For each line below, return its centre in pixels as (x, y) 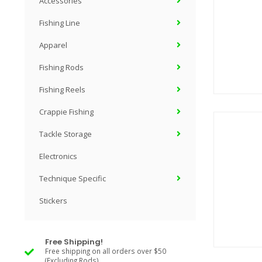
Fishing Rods (61, 67)
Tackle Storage (65, 134)
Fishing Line (60, 23)
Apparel (53, 45)
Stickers (53, 201)
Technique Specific (73, 178)
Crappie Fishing (66, 112)
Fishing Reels (62, 89)
